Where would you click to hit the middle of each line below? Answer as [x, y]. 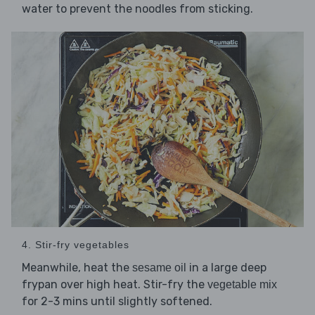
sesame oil [159, 267]
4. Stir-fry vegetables [76, 244]
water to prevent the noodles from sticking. [137, 9]
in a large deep [226, 267]
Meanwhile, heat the [77, 267]
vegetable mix [242, 284]
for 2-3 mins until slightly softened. [117, 301]
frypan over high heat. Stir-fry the [115, 284]
